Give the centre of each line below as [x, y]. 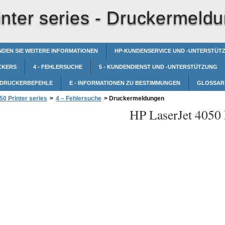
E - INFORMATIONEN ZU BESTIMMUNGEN [125, 83]
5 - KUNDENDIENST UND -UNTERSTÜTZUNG [158, 67]
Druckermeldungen [136, 98]
